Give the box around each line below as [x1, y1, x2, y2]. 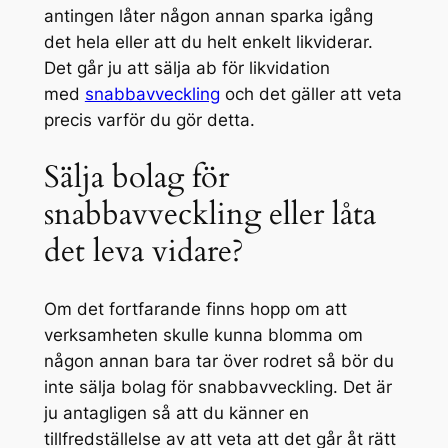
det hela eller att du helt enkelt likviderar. [43, 32, 373, 53]
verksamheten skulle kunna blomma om [43, 324, 363, 345]
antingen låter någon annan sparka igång [43, 6, 373, 27]
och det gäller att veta [219, 84, 402, 105]
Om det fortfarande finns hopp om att [43, 298, 347, 319]
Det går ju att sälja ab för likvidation [43, 58, 330, 79]
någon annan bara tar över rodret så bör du [43, 350, 394, 371]
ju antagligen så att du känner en [43, 402, 309, 423]
